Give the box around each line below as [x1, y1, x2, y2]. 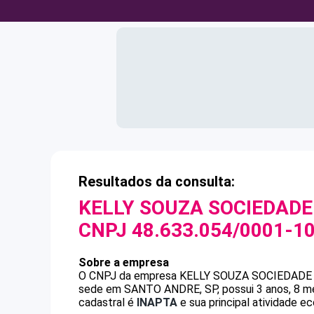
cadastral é [78, 296, 137, 309]
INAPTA [137, 296, 177, 309]
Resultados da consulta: [78, 173, 235, 190]
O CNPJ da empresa [78, 269, 179, 282]
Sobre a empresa [78, 256, 169, 269]
